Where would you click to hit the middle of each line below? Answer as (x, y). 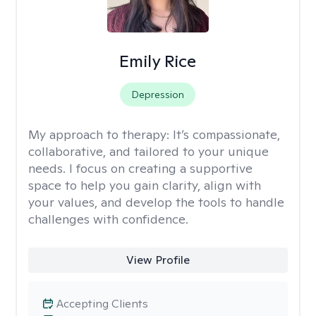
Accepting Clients (102, 304)
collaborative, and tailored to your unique (148, 151)
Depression (158, 95)
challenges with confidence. (108, 219)
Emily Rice (158, 61)
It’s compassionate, (226, 134)
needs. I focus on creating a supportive (140, 168)
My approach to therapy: (101, 134)
